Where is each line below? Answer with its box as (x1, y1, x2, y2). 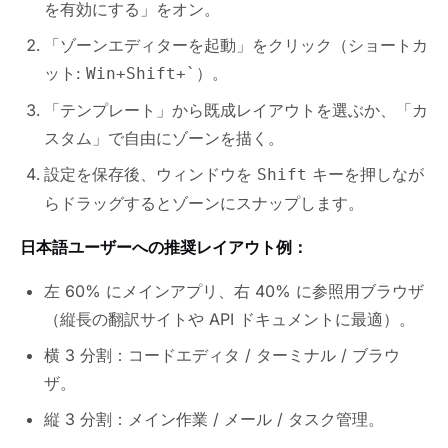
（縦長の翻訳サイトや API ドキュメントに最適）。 (44, 309, 415, 330)
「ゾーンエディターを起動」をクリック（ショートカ (44, 35, 428, 56)
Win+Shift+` (86, 64, 196, 84)
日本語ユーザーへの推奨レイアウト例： (20, 237, 308, 258)
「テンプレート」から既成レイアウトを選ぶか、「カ (44, 100, 428, 121)
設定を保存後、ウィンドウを (44, 164, 257, 185)
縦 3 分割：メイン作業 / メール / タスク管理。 (44, 409, 384, 430)
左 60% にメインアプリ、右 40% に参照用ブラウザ (44, 281, 424, 302)
